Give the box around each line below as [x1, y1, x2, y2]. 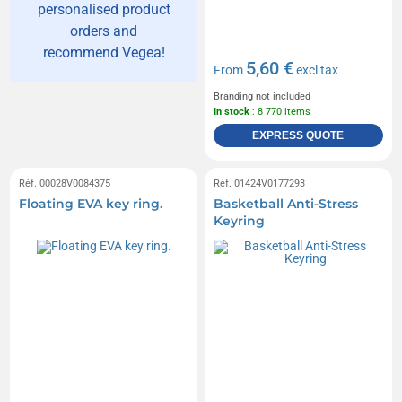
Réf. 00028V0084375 [19, 177, 111, 189]
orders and [70, 22, 138, 39]
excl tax [293, 62, 338, 77]
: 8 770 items [249, 105, 310, 118]
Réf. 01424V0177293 [214, 177, 305, 189]
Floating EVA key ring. [19, 195, 163, 212]
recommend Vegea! [42, 43, 165, 61]
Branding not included [214, 90, 310, 102]
